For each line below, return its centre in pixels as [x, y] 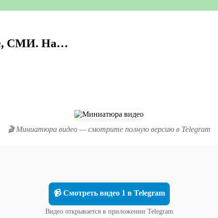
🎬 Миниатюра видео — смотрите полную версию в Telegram [109, 129]
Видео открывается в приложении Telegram [109, 211]
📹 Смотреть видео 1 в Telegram [109, 193]
